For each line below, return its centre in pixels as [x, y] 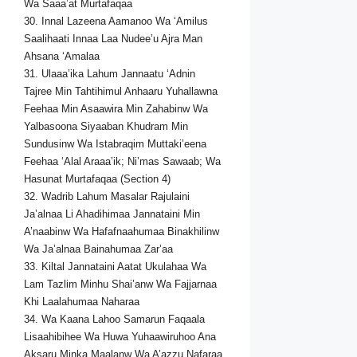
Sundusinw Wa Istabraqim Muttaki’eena [115, 144]
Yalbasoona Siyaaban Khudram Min [106, 127]
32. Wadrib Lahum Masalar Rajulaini [107, 197]
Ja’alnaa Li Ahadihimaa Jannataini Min [112, 214]
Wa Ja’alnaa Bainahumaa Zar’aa [98, 249]
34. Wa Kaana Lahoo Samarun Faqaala [114, 320]
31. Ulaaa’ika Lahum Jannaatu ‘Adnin [110, 74]
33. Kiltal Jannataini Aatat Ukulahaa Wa [115, 267]
